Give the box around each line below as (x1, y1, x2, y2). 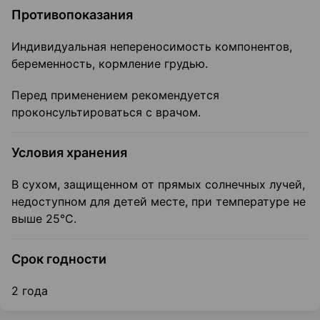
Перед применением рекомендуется (11, 88, 219, 103)
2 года (11, 284, 48, 299)
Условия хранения (11, 145, 127, 161)
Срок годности (11, 251, 106, 267)
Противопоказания (11, 7, 133, 23)
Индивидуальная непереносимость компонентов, (11, 39, 292, 54)
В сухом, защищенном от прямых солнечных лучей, (11, 177, 305, 192)
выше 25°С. (11, 211, 76, 226)
